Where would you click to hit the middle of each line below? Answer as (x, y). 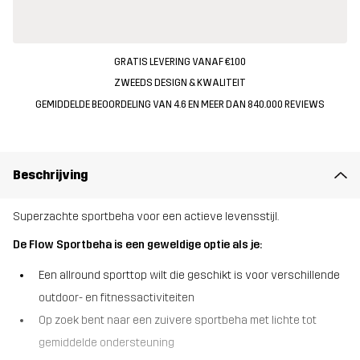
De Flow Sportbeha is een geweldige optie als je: (137, 245)
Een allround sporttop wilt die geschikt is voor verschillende (189, 275)
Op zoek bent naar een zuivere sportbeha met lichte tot (178, 320)
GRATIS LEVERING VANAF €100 (180, 62)
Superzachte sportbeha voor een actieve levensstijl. (146, 217)
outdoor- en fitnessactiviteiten (117, 297)
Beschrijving (50, 174)
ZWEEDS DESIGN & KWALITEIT (180, 83)
